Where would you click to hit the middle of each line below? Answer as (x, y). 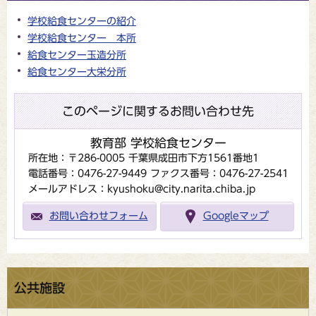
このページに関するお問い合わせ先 (158, 111)
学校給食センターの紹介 (82, 21)
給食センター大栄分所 (77, 72)
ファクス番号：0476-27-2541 (219, 174)
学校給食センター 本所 (82, 38)
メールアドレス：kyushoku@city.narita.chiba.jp (141, 189)
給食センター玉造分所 (77, 55)
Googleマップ (236, 216)
